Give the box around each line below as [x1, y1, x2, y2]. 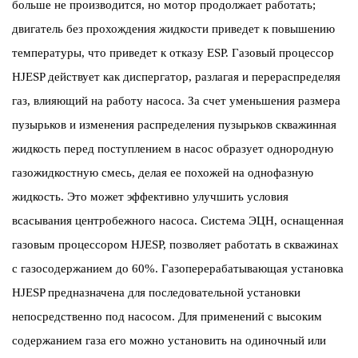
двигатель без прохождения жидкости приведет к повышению [12, 22, 335, 35]
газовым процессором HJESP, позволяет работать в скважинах [12, 237, 339, 251]
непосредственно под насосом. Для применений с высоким [12, 309, 322, 323]
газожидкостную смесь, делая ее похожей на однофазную [12, 165, 313, 179]
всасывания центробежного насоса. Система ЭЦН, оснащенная [12, 213, 344, 227]
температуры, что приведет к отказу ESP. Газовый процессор [12, 46, 334, 59]
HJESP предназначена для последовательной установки [12, 285, 300, 299]
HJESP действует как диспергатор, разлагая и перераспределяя [12, 70, 340, 83]
